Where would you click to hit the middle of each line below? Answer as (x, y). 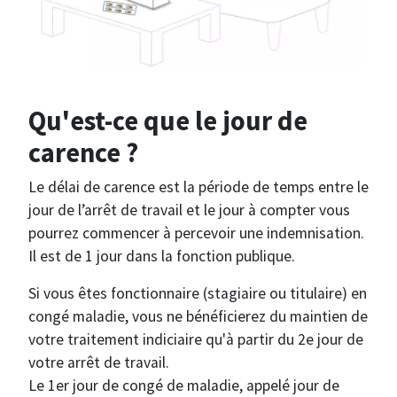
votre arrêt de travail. (99, 363)
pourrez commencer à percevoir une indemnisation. (196, 234)
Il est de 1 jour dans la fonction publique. (162, 257)
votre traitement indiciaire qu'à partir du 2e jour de (196, 340)
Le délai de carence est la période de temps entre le (198, 187)
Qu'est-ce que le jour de (168, 121)
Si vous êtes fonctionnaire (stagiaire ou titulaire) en (198, 294)
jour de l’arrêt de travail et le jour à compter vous (189, 210)
